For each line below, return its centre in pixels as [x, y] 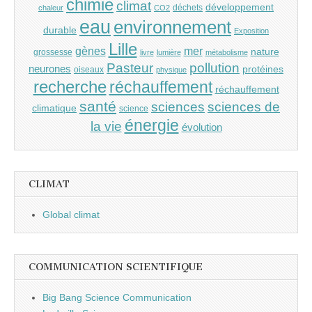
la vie [106, 126]
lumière [169, 52]
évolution [202, 127]
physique [171, 69]
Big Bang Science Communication [117, 297]
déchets [188, 7]
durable [60, 30]
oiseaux [89, 69]
